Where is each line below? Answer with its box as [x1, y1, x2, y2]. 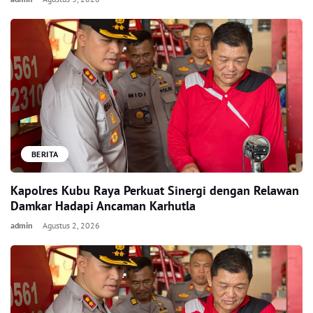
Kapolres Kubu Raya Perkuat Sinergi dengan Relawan [10, 182, 299, 198]
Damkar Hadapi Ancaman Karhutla [10, 198, 196, 214]
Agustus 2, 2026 [43, 220, 100, 231]
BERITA [31, 149, 59, 159]
